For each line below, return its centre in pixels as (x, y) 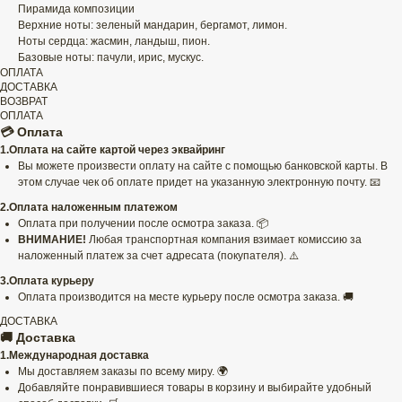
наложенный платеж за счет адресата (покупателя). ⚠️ (158, 256)
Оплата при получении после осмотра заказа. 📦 (143, 224)
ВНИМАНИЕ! (52, 240)
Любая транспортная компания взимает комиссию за (224, 240)
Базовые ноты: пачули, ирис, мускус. (111, 58)
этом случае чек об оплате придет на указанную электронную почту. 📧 (199, 183)
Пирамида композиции (76, 9)
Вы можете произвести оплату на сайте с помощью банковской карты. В (203, 166)
